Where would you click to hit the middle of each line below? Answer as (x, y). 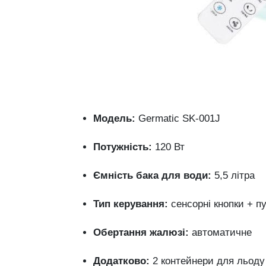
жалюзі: (169, 232)
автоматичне (222, 232)
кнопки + (235, 204)
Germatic (160, 118)
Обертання (121, 232)
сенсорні (192, 204)
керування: (141, 204)
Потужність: (123, 147)
